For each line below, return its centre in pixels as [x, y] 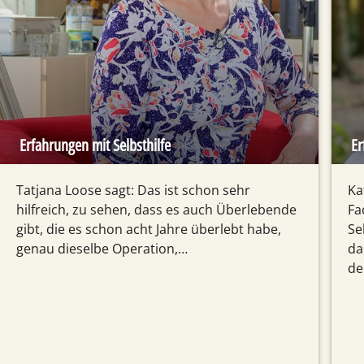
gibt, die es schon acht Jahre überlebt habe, [149, 230]
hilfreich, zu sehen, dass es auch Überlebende [156, 210]
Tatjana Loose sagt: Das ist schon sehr [133, 191]
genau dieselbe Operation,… [102, 249]
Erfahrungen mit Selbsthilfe [95, 145]
